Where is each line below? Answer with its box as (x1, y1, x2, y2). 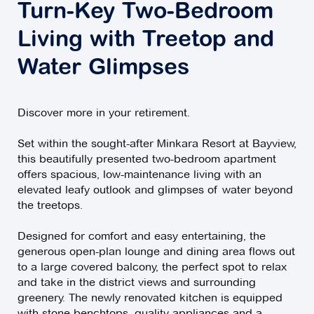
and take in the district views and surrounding (18, 275, 256, 289)
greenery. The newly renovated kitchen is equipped (18, 291, 282, 305)
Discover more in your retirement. (18, 106, 190, 120)
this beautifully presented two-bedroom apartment (18, 152, 276, 166)
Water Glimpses (18, 57, 189, 81)
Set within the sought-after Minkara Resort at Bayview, (18, 137, 296, 151)
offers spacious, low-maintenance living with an (18, 168, 261, 182)
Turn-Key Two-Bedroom (18, 1, 273, 25)
